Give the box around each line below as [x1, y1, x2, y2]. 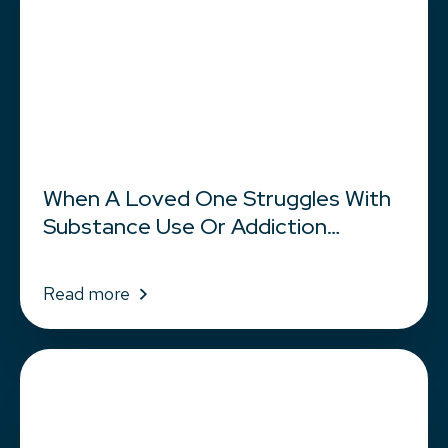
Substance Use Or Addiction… [42, 212, 341, 242]
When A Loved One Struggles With [42, 184, 391, 214]
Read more [42, 282, 130, 306]
